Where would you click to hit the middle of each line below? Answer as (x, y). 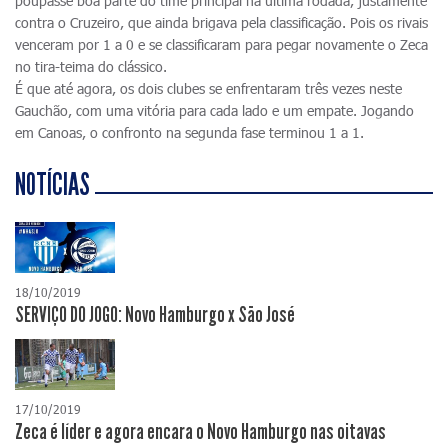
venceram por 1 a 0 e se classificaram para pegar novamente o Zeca (221, 44)
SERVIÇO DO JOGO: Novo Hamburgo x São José (155, 315)
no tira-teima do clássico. (91, 66)
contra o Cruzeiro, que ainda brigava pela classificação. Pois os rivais (221, 22)
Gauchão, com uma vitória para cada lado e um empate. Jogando (214, 110)
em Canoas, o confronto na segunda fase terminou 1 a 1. (189, 132)
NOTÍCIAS (52, 185)
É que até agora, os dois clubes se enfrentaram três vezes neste (208, 88)
